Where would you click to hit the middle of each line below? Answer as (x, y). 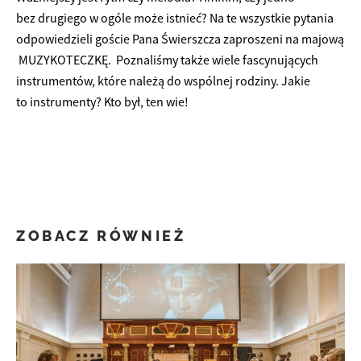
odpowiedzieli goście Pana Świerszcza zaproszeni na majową (180, 38)
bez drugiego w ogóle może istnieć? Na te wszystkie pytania (175, 17)
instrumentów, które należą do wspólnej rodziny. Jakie (163, 80)
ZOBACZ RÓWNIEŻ (101, 235)
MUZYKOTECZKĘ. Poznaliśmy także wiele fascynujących (167, 59)
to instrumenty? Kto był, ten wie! (102, 101)
